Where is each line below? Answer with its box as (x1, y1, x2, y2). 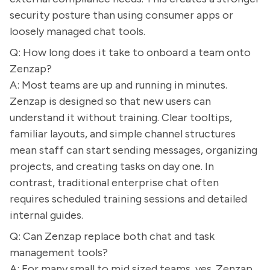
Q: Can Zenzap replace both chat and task (10, 230, 215, 243)
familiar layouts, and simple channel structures (10, 127, 236, 140)
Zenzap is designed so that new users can (10, 95, 211, 108)
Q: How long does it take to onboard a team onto (10, 46, 251, 59)
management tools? (10, 246, 108, 259)
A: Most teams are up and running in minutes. (10, 78, 227, 92)
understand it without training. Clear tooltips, (10, 111, 232, 124)
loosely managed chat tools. (10, 25, 145, 38)
